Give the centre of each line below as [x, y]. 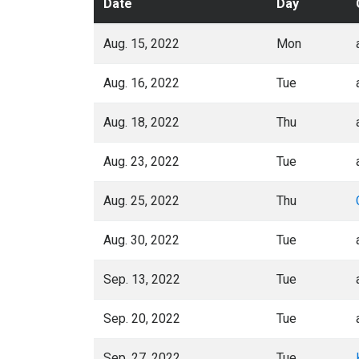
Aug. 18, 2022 [141, 122]
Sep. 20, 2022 [142, 319]
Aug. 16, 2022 [141, 83]
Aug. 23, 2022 [141, 161]
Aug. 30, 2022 [141, 240]
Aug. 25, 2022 [141, 201]
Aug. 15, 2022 [141, 44]
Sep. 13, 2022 [142, 279]
